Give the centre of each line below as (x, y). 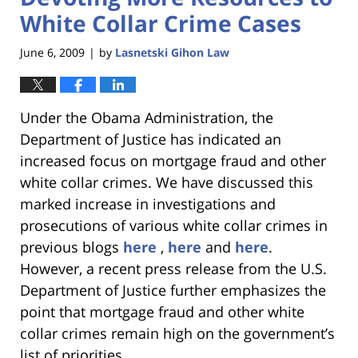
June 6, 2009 (52, 53)
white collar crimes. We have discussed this (167, 183)
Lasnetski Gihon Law (172, 53)
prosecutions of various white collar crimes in (174, 226)
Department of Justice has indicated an (151, 139)
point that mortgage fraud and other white (162, 312)
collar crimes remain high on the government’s (177, 334)
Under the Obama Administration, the (147, 118)
